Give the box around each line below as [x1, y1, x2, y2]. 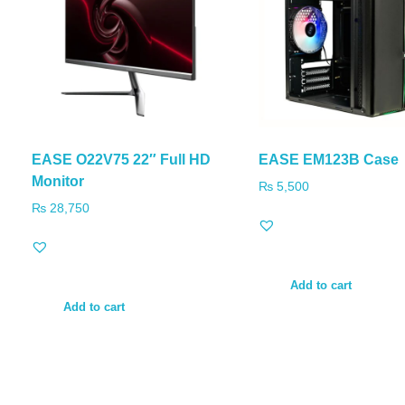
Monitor [32, 174, 84, 190]
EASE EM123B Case [258, 152, 399, 168]
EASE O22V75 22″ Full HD [32, 152, 211, 168]
